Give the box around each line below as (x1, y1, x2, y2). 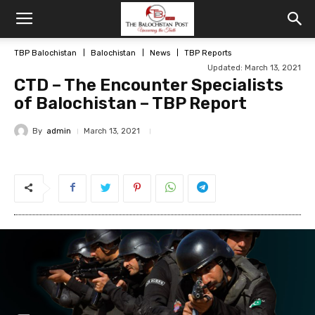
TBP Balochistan (14, 48, 77, 58)
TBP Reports (184, 48, 231, 58)
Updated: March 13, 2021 (207, 63, 301, 72)
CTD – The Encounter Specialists (14, 75, 283, 95)
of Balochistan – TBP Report (14, 94, 247, 113)
